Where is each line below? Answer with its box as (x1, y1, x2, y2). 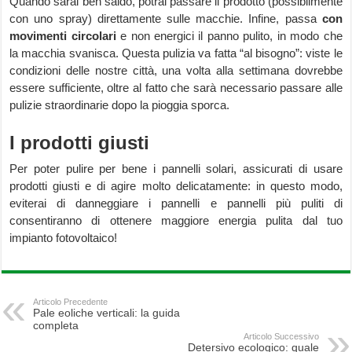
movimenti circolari (9, 29, 116, 43)
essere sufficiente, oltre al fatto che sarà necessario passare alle (9, 81, 343, 95)
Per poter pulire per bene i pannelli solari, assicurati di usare (9, 162, 343, 176)
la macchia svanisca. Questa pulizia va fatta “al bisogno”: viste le (9, 46, 343, 60)
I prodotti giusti (9, 132, 150, 154)
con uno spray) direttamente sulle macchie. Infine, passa (9, 12, 322, 26)
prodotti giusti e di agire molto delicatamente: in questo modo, (9, 179, 343, 193)
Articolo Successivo (243, 332, 319, 342)
